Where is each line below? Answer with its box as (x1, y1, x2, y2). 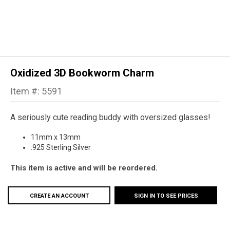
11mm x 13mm (31, 133, 81, 142)
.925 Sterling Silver (31, 143, 91, 152)
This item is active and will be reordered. (10, 163, 158, 173)
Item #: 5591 (10, 86, 62, 97)
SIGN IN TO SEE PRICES (133, 193, 198, 200)
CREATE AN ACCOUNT (29, 193, 89, 200)
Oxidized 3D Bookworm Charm (10, 67, 154, 80)
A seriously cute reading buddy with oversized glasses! (10, 112, 213, 123)
